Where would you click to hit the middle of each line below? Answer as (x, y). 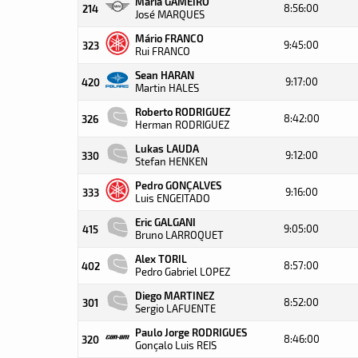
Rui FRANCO (163, 51)
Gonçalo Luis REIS (176, 345)
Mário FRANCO (169, 38)
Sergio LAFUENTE (175, 308)
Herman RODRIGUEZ (182, 125)
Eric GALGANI (165, 222)
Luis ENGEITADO (173, 198)
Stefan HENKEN (171, 161)
